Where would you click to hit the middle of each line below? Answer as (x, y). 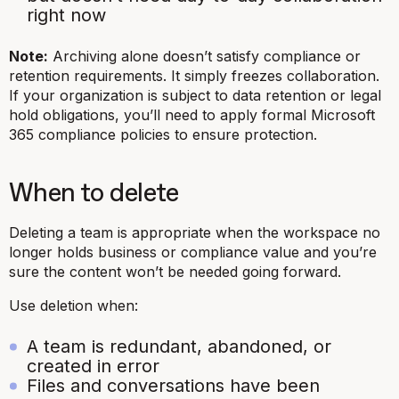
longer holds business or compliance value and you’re (193, 252)
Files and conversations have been (173, 385)
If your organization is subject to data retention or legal (195, 95)
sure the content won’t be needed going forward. (177, 271)
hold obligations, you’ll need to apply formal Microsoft (192, 114)
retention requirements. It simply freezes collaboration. (194, 75)
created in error (93, 366)
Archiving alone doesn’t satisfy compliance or (204, 56)
